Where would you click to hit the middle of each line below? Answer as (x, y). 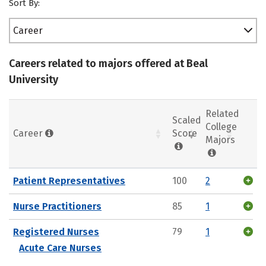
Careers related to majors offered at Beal (108, 64)
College (221, 126)
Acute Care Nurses (60, 248)
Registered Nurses (56, 232)
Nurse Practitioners (57, 206)
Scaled (187, 120)
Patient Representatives (69, 180)
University (34, 80)
